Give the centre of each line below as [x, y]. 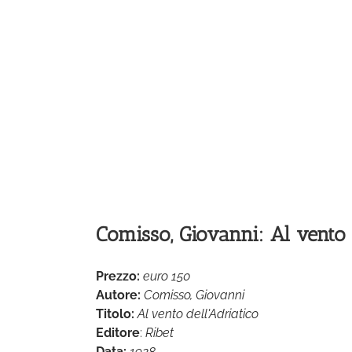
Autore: [118, 295]
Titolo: [115, 314]
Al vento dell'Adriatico [198, 314]
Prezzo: [118, 277]
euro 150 [167, 277]
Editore [118, 333]
